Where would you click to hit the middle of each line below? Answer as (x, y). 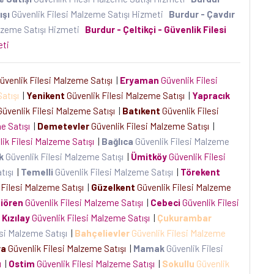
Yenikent (46, 95)
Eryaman (139, 80)
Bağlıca (117, 141)
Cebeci (165, 202)
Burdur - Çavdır (202, 14)
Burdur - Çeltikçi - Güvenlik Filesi (156, 29)
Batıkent (141, 111)
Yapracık (211, 95)
